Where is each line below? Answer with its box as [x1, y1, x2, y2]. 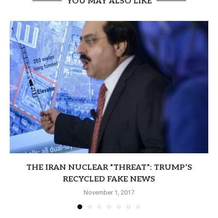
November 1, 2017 [84, 188, 134, 196]
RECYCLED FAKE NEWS [63, 174, 155, 184]
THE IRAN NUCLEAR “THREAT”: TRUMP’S [26, 163, 192, 172]
